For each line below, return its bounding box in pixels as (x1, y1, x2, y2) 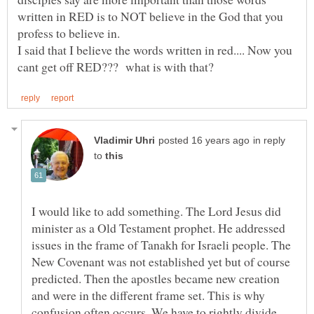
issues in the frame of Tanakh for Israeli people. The (32, 236, 291, 254)
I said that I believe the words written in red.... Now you (18, 41, 292, 59)
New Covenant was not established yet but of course (32, 253, 290, 271)
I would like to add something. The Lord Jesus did (32, 203, 281, 220)
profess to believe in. (18, 25, 120, 42)
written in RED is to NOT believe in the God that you (18, 8, 283, 25)
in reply (253, 135, 285, 146)
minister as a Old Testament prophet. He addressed (32, 219, 285, 237)
